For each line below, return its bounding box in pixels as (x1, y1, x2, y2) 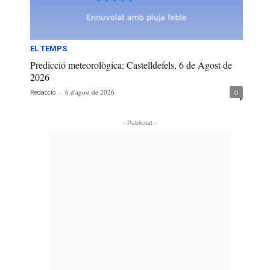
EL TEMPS (30, 44, 67, 54)
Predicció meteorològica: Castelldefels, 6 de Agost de (30, 58, 232, 72)
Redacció (30, 89, 55, 97)
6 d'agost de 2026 (65, 87, 115, 97)
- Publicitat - (123, 119, 156, 127)
